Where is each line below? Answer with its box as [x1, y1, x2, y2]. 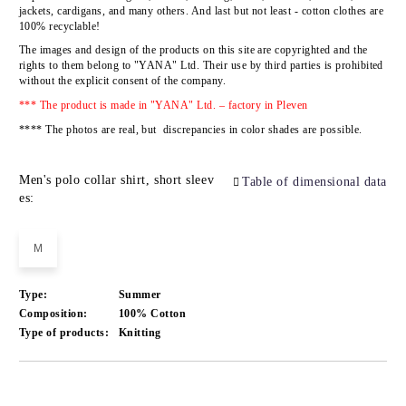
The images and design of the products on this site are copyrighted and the [19, 43, 368, 57]
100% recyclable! [19, 19, 101, 33]
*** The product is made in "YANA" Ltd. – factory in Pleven [19, 98, 308, 111]
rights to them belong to [19, 59, 131, 72]
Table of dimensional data [242, 175, 387, 189]
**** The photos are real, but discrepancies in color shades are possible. [19, 122, 362, 136]
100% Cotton [119, 307, 187, 321]
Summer [119, 288, 161, 302]
